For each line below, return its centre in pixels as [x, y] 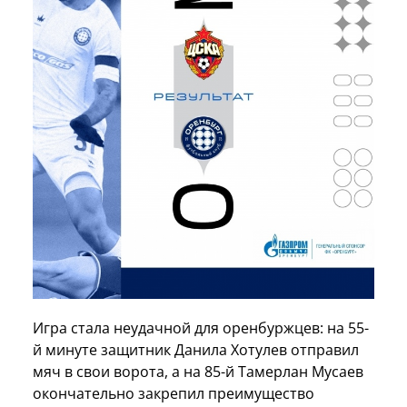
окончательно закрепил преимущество [174, 394]
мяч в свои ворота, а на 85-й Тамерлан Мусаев [198, 372]
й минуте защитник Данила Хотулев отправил [196, 350]
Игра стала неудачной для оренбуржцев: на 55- [201, 328]
